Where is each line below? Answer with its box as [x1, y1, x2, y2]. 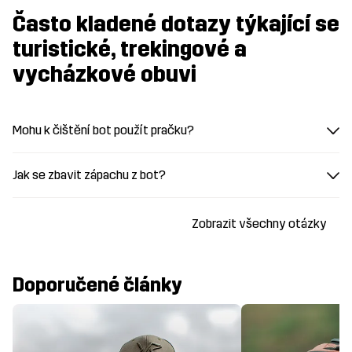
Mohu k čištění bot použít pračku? [13, 123, 194, 138]
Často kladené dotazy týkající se [13, 11, 339, 38]
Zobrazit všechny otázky [192, 216, 327, 232]
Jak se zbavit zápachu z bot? [13, 167, 166, 183]
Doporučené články [13, 274, 182, 297]
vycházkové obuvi [13, 61, 196, 89]
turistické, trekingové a [13, 36, 247, 64]
